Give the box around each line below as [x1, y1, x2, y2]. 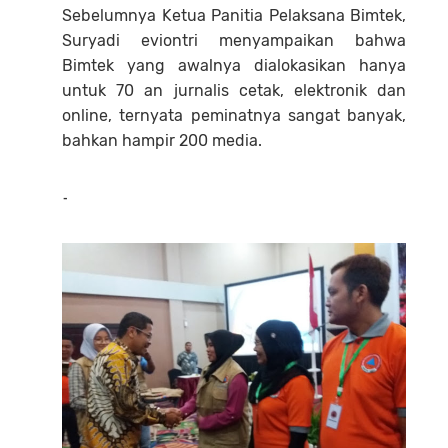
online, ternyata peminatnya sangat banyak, [62, 105, 406, 125]
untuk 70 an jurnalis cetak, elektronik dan [62, 80, 406, 100]
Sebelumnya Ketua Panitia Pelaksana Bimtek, [62, 5, 406, 25]
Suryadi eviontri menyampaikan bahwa [62, 30, 406, 50]
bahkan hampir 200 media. [62, 130, 262, 150]
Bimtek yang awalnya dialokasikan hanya [62, 55, 406, 75]
